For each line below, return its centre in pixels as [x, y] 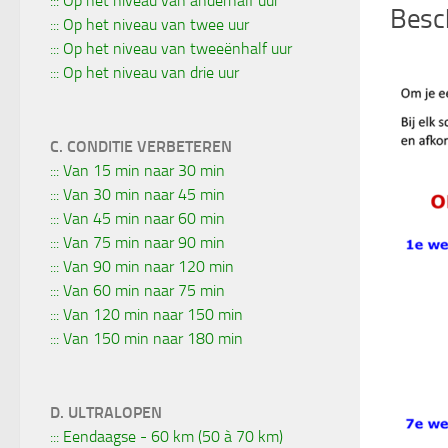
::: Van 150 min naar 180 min [146, 338]
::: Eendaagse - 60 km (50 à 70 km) [166, 436]
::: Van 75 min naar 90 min [137, 242]
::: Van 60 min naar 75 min [137, 290]
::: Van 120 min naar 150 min [146, 314]
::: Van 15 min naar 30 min [137, 170]
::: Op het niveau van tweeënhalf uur [171, 48]
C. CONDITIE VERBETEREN [141, 146]
